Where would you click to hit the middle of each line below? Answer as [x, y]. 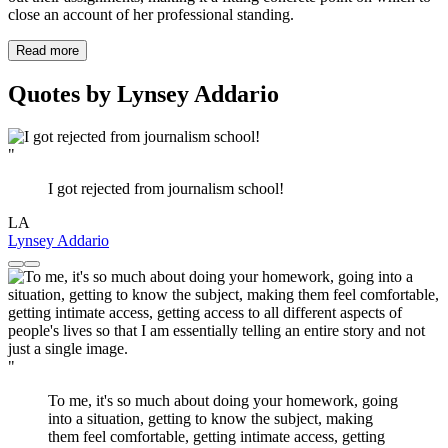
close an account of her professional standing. [151, 15]
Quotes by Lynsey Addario [143, 94]
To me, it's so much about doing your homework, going [223, 401]
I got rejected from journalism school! [166, 189]
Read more [47, 51]
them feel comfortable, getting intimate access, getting [216, 437]
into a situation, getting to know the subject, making [210, 419]
